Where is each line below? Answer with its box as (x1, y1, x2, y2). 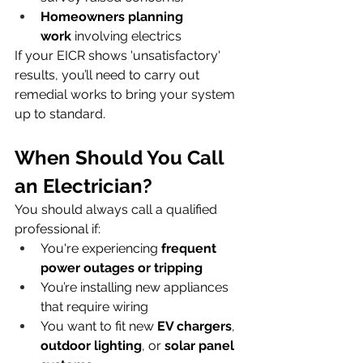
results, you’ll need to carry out (15, 66, 203, 83)
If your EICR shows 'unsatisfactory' (15, 47, 224, 63)
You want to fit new (41, 318, 157, 334)
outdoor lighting (41, 337, 142, 353)
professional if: (15, 220, 100, 237)
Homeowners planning (41, 8, 186, 24)
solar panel (164, 337, 237, 353)
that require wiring (41, 298, 148, 314)
